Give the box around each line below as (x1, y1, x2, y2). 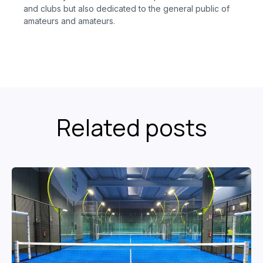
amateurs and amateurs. (23, 16, 115, 26)
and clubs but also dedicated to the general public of (23, 4, 230, 14)
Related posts (56, 112, 207, 144)
